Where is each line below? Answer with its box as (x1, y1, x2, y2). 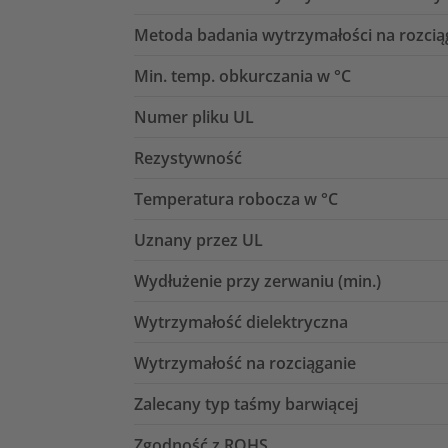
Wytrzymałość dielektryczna (134, 310, 348, 333)
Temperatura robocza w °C (134, 187, 338, 210)
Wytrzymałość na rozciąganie (134, 351, 356, 374)
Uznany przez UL (134, 228, 263, 251)
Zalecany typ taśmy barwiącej (134, 392, 358, 415)
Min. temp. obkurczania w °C (134, 64, 351, 87)
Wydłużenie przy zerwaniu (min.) (134, 269, 381, 292)
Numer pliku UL (134, 105, 254, 128)
